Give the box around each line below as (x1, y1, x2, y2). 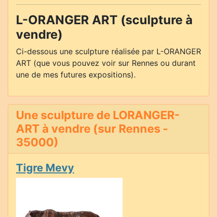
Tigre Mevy (16, 161, 74, 174)
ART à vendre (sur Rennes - (16, 122, 168, 136)
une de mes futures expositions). (16, 70, 136, 80)
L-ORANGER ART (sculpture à (16, 13, 193, 28)
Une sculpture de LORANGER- (16, 108, 180, 123)
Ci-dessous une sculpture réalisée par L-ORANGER (16, 46, 201, 57)
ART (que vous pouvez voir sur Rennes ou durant (16, 58, 196, 68)
